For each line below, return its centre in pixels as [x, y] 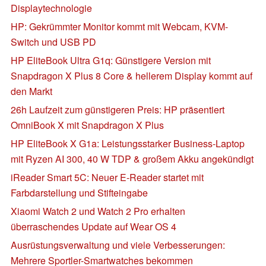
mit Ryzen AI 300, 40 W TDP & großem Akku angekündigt [132, 159]
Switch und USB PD [53, 42]
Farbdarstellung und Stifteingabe [79, 192]
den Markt [31, 91]
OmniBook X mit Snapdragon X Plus [87, 125]
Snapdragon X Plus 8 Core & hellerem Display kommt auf [132, 75]
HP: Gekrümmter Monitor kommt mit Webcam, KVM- [119, 26]
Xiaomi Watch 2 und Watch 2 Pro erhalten [98, 211]
